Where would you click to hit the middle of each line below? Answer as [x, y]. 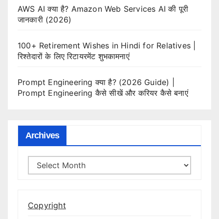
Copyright [47, 205]
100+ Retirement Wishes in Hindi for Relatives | [107, 46]
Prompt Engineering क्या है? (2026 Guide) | [96, 82]
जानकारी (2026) [45, 20]
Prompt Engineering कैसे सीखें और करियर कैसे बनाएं [103, 93]
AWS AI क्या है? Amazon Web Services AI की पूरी [103, 9]
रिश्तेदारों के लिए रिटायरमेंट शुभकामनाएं [74, 56]
